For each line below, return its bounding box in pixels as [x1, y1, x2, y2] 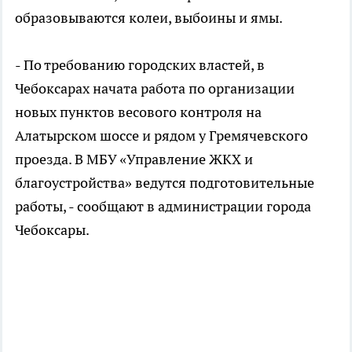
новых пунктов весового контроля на [15, 103, 262, 122]
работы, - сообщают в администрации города [15, 197, 311, 216]
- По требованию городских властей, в [15, 56, 265, 75]
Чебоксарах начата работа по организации [15, 79, 295, 98]
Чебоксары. [15, 221, 90, 240]
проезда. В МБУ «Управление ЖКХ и [15, 150, 253, 169]
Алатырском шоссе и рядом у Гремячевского [15, 126, 308, 145]
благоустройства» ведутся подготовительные [15, 174, 314, 192]
